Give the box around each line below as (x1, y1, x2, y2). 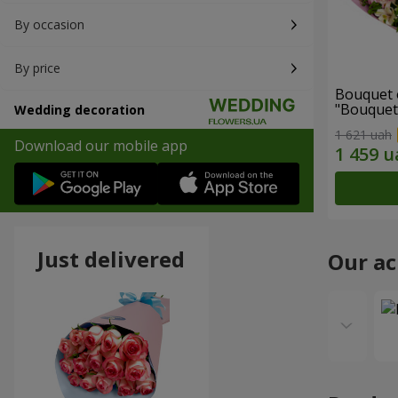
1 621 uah (335, 125, 392, 143)
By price (14, 60, 60, 76)
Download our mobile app (14, 136, 187, 155)
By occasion (14, 16, 84, 33)
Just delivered (37, 244, 186, 275)
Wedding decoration (14, 101, 145, 118)
